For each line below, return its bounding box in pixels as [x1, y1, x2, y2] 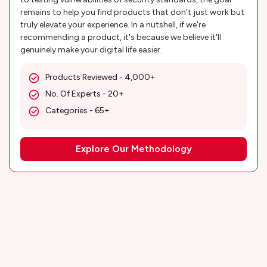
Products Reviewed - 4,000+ [45, 72, 156, 83]
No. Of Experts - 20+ [45, 89, 124, 100]
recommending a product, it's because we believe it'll [20, 32, 221, 43]
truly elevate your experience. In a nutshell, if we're [20, 20, 206, 30]
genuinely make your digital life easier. [20, 45, 162, 55]
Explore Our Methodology [75, 143, 192, 155]
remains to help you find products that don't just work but [20, 7, 244, 18]
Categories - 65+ [45, 105, 110, 116]
